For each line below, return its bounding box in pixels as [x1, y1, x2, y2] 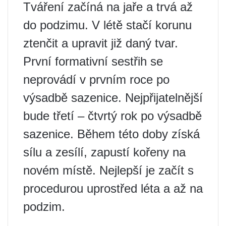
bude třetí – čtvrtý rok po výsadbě [23, 109, 202, 123]
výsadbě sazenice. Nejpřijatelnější [23, 91, 203, 105]
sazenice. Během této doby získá [23, 127, 200, 141]
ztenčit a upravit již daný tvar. [23, 36, 178, 50]
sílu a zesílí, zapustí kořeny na [23, 145, 186, 159]
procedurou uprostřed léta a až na [23, 182, 203, 196]
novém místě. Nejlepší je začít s [23, 163, 194, 178]
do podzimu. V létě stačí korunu [23, 18, 192, 32]
